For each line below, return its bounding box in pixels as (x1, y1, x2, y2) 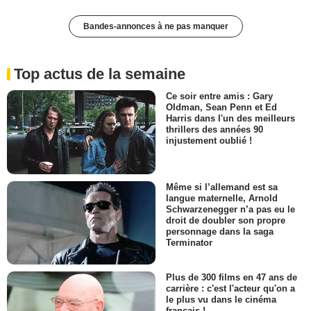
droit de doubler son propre (166, 215, 285, 226)
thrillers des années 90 (166, 124, 263, 135)
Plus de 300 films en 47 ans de (166, 272, 297, 283)
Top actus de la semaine (14, 65, 185, 83)
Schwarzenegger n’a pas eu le (166, 203, 295, 215)
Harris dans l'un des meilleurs (166, 113, 295, 124)
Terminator (166, 237, 212, 248)
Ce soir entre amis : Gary (166, 91, 273, 102)
